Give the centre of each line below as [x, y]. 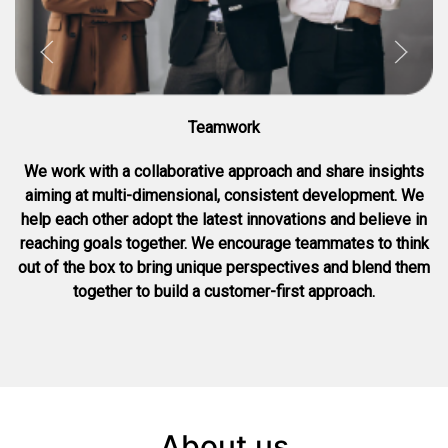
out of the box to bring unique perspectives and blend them [224, 268]
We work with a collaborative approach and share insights [224, 172]
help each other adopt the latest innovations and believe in [224, 220]
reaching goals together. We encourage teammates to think [224, 244]
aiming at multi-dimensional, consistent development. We [224, 196]
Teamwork [224, 128]
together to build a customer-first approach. [224, 292]
